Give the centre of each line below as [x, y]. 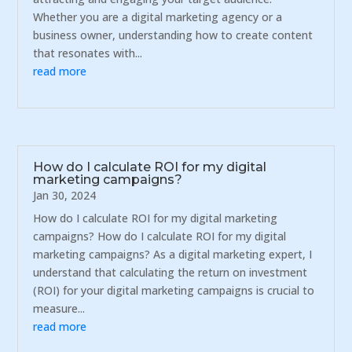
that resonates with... [88, 53]
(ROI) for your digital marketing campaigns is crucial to [174, 290]
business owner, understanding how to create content [173, 35]
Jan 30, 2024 [65, 195]
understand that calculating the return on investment [170, 272]
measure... [59, 308]
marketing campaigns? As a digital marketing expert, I [173, 254]
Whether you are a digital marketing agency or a [158, 17]
